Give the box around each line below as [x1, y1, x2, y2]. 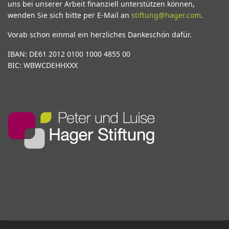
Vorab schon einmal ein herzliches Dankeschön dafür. [8, 30, 192, 39]
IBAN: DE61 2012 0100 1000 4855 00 [8, 49, 139, 59]
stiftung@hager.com [131, 10, 201, 20]
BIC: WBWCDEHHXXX [8, 60, 78, 70]
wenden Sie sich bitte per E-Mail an [8, 10, 131, 20]
